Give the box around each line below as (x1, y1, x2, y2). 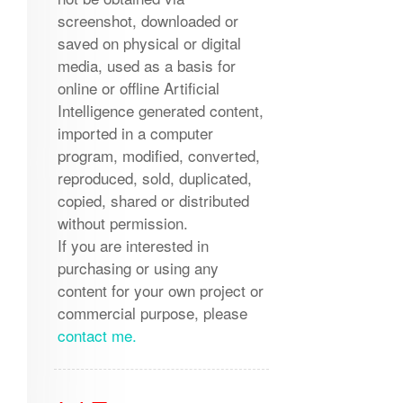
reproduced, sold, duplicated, (57, 166, 252, 190)
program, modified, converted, (57, 144, 260, 167)
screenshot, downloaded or (57, 9, 238, 32)
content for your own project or (57, 279, 264, 302)
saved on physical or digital (57, 31, 241, 55)
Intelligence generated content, (57, 99, 264, 122)
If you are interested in (57, 234, 209, 257)
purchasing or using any (57, 256, 219, 280)
